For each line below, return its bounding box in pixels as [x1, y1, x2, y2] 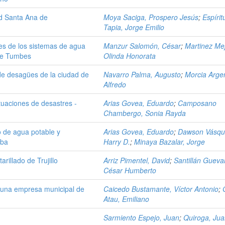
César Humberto [103, 165, 157, 175]
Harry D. [103, 136, 131, 147]
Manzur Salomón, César [103, 40, 181, 51]
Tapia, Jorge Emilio [103, 22, 165, 32]
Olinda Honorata [103, 50, 156, 61]
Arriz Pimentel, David [103, 155, 170, 165]
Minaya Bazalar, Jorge [134, 136, 205, 147]
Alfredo [103, 79, 127, 89]
